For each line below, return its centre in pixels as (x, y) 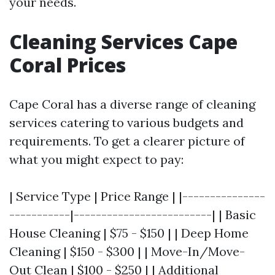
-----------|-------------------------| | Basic (133, 214)
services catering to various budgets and (126, 122)
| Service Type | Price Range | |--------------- (137, 196)
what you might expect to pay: (96, 159)
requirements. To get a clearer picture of (127, 141)
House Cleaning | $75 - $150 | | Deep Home (129, 233)
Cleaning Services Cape (123, 41)
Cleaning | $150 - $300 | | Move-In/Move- (127, 251)
